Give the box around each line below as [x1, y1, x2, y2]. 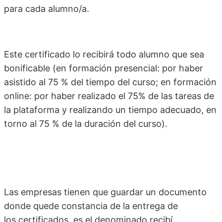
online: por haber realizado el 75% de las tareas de [4, 91, 214, 102]
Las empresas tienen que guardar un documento [4, 187, 207, 198]
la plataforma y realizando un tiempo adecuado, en [4, 105, 217, 115]
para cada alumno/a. [4, 3, 89, 14]
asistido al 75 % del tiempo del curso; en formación [4, 77, 217, 88]
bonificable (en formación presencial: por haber [4, 63, 203, 74]
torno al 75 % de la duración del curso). [4, 118, 167, 129]
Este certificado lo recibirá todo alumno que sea [4, 49, 204, 60]
